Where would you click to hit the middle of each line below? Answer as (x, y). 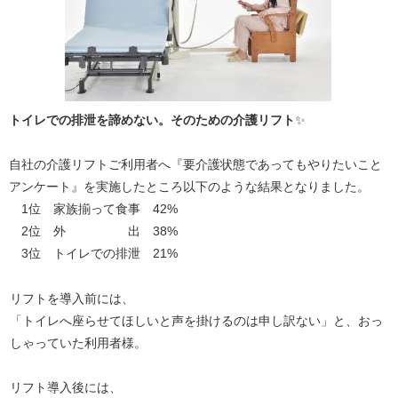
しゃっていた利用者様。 (78, 343)
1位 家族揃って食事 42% (93, 209)
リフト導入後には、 (66, 387)
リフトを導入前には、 (72, 298)
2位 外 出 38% (93, 231)
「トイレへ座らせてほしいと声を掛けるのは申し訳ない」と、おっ (196, 321)
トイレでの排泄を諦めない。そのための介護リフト (152, 120)
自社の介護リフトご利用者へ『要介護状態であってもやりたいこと (195, 164)
